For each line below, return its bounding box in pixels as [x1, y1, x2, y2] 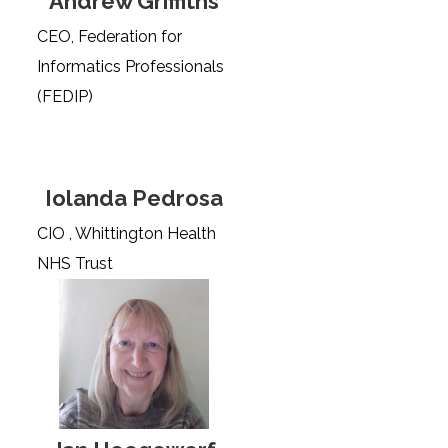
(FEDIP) [37, 87, 94, 106]
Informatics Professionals [37, 57, 225, 76]
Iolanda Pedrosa [45, 185, 224, 211]
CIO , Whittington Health [37, 224, 217, 243]
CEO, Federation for [37, 27, 183, 46]
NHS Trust [37, 254, 114, 273]
